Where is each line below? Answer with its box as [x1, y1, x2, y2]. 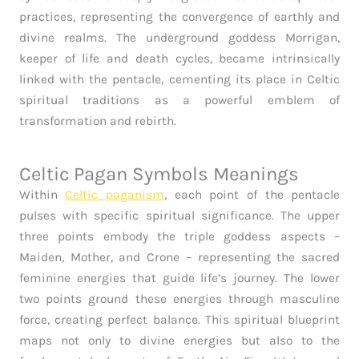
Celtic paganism [65, 188, 165, 203]
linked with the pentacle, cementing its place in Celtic [18, 72, 341, 87]
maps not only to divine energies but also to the [18, 333, 341, 349]
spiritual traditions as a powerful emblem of [18, 93, 341, 108]
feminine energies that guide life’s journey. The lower [18, 271, 341, 286]
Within [18, 188, 66, 203]
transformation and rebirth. [18, 114, 176, 129]
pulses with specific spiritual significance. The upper [18, 208, 341, 224]
